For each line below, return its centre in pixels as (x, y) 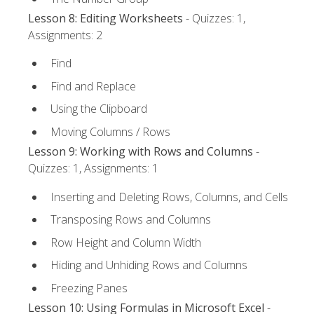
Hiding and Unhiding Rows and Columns (149, 265)
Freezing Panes (89, 288)
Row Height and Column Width (126, 242)
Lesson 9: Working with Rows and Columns (141, 152)
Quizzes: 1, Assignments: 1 (93, 169)
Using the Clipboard (99, 109)
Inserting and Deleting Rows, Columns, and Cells (169, 197)
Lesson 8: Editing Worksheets (105, 18)
